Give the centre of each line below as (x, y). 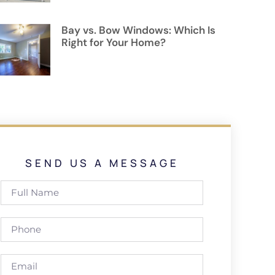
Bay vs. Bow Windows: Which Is (138, 30)
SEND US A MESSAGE (102, 163)
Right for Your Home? (114, 43)
